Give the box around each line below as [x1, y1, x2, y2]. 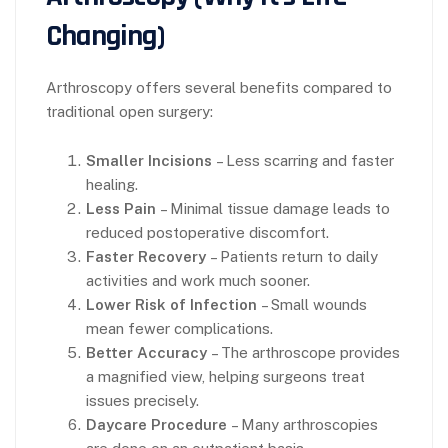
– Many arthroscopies [227, 416, 378, 433]
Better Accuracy [86, 344, 207, 361]
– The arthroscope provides [207, 344, 400, 361]
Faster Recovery [86, 248, 206, 265]
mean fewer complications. [86, 320, 273, 337]
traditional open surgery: [46, 103, 213, 120]
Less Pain [86, 200, 156, 217]
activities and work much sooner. [86, 272, 310, 289]
